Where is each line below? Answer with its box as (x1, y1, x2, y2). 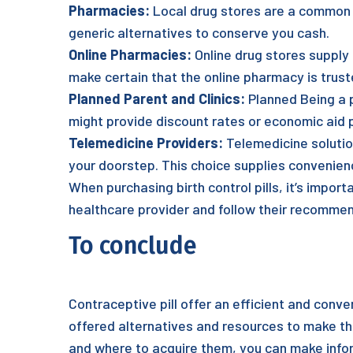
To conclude (69, 232, 196, 260)
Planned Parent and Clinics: (69, 90, 245, 107)
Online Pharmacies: (69, 46, 191, 63)
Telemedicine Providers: (69, 134, 223, 151)
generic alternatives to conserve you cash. (69, 24, 329, 41)
